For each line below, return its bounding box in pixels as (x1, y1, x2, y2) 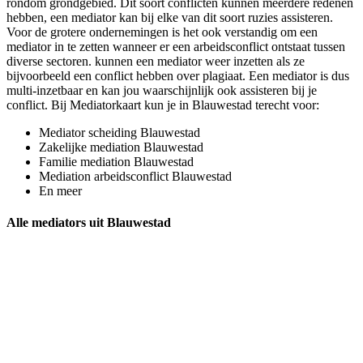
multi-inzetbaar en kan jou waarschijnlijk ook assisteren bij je (6, 83, 317, 97)
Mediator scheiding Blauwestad (39, 125, 200, 139)
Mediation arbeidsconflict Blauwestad (39, 169, 232, 183)
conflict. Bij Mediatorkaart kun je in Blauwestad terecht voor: (6, 97, 319, 112)
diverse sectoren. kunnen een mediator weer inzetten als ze (6, 53, 305, 68)
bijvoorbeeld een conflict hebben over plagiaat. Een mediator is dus (6, 68, 349, 83)
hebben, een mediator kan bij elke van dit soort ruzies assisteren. (6, 10, 333, 24)
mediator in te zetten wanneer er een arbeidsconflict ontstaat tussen (6, 39, 345, 53)
